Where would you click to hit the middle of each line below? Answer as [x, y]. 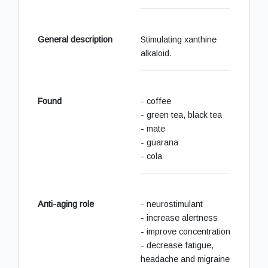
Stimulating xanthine [179, 39]
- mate [153, 128]
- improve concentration [185, 231]
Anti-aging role [66, 204]
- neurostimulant [172, 204]
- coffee [156, 101]
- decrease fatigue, [177, 245]
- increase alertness [179, 217]
